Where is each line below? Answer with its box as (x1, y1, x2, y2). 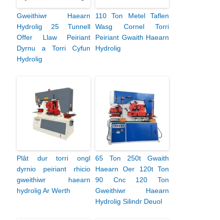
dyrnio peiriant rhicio (17, 165, 90, 173)
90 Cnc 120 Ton (95, 175, 169, 184)
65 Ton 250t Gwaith (95, 154, 169, 162)
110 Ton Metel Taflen (95, 11, 169, 20)
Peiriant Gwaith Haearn (95, 33, 169, 41)
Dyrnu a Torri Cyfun (17, 44, 90, 52)
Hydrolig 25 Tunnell (17, 22, 90, 30)
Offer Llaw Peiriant (17, 33, 90, 41)
